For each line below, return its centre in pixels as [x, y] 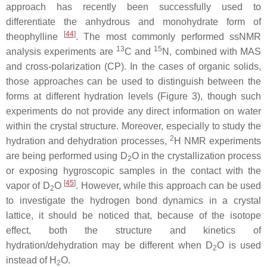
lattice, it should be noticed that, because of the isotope [133, 215]
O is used [239, 245]
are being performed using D [67, 156]
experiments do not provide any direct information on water [133, 111]
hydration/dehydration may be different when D [110, 245]
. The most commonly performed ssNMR [168, 37]
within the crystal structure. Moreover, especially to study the [133, 126]
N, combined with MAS [212, 52]
